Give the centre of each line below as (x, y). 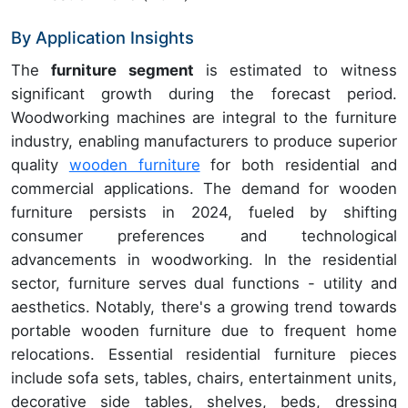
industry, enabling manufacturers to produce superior (204, 141)
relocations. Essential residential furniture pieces (204, 354)
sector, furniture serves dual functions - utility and (204, 283)
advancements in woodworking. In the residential (204, 259)
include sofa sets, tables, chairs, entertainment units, (204, 377)
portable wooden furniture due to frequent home (204, 330)
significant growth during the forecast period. (204, 93)
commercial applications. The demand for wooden (204, 188)
